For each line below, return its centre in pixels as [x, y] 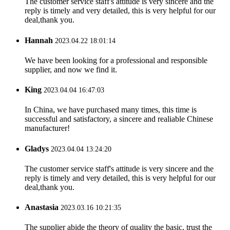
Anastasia [43, 207]
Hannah [40, 40]
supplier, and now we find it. [71, 69]
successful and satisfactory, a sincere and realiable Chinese [119, 119]
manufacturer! [47, 128]
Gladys [38, 148]
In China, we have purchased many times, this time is [111, 110]
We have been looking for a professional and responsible [116, 60]
